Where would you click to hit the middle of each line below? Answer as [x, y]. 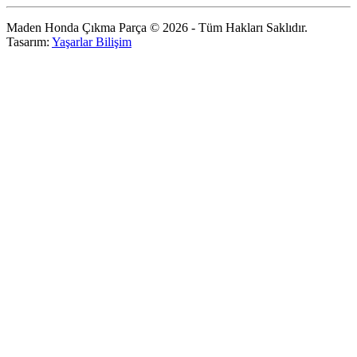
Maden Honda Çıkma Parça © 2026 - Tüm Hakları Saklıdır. [157, 27]
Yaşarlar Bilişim [92, 41]
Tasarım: [29, 41]
